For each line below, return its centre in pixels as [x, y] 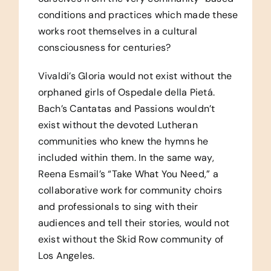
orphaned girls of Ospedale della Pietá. [126, 92]
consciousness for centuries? [104, 47]
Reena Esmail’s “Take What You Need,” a [128, 174]
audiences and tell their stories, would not [134, 223]
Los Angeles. [66, 255]
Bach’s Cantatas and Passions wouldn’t [126, 108]
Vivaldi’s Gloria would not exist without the [135, 76]
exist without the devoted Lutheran [118, 125]
